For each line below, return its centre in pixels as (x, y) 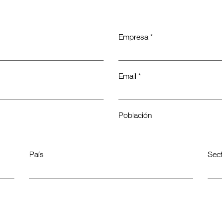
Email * (130, 77)
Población (135, 116)
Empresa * (136, 38)
